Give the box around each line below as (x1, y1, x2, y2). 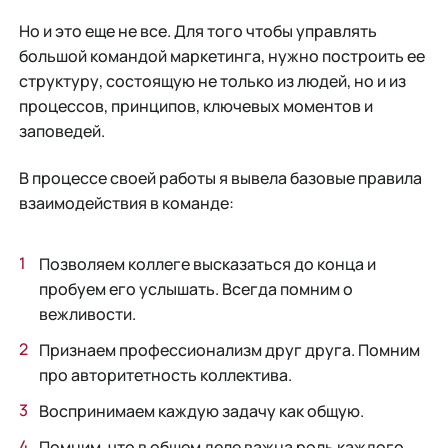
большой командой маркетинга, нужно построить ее (18, 44, 425, 67)
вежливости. (38, 302, 136, 325)
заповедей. (18, 119, 105, 142)
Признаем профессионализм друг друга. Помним (38, 338, 420, 361)
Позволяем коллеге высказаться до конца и (38, 252, 376, 275)
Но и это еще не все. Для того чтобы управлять (18, 19, 377, 42)
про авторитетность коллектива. (38, 363, 292, 386)
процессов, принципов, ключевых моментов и (18, 94, 373, 117)
